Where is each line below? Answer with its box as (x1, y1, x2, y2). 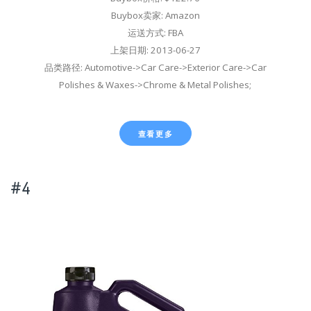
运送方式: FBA (127, 26, 183, 39)
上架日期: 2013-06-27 (110, 43, 201, 56)
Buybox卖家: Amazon (110, 8, 200, 22)
